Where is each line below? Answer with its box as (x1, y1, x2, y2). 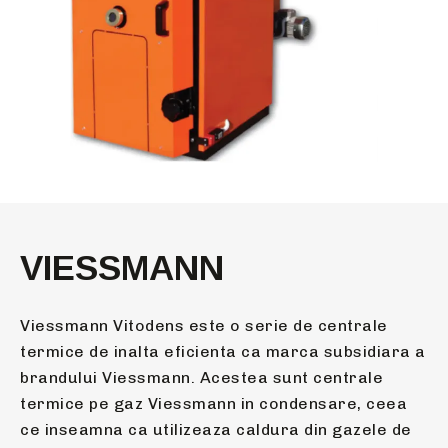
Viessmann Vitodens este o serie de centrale (20, 316, 388, 336)
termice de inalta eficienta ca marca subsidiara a (20, 342, 426, 362)
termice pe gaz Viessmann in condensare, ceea (20, 394, 407, 414)
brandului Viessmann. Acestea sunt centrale (20, 368, 383, 388)
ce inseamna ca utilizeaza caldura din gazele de (20, 420, 412, 440)
